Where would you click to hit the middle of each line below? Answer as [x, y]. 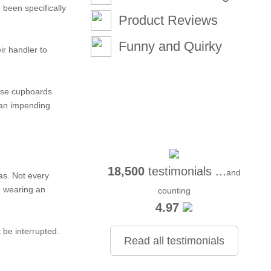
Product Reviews [168, 20]
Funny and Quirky [171, 46]
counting [174, 191]
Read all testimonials [174, 241]
